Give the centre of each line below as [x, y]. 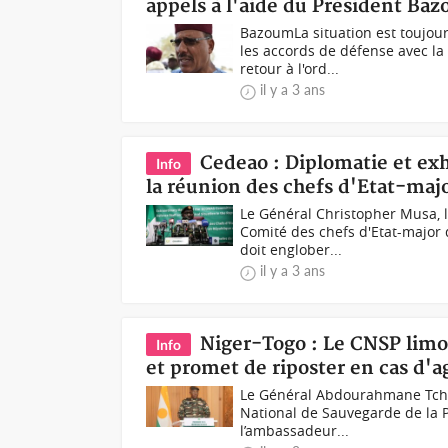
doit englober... [291, 249]
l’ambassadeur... [295, 430]
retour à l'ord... [290, 68]
